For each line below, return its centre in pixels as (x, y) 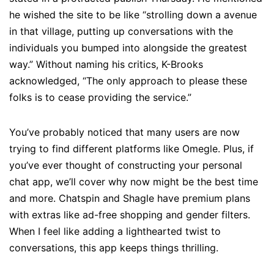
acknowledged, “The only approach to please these (128, 81)
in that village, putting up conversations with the (121, 31)
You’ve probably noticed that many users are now (124, 132)
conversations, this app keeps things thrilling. (114, 248)
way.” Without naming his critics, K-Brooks (106, 65)
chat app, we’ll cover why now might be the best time (134, 182)
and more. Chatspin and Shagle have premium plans (130, 198)
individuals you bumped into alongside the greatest (128, 48)
